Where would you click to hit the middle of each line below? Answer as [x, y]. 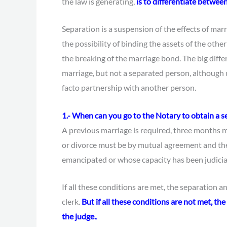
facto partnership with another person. [129, 88]
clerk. [72, 202]
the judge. [79, 216]
